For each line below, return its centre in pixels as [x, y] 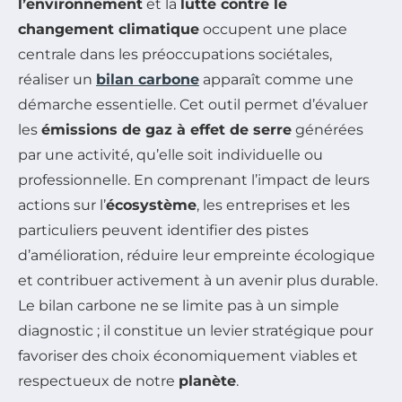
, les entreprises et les [273, 205]
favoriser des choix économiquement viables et [188, 356]
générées [328, 130]
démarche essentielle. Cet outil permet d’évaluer [193, 105]
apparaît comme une [276, 80]
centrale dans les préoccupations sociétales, [175, 55]
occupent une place [273, 30]
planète [207, 381]
